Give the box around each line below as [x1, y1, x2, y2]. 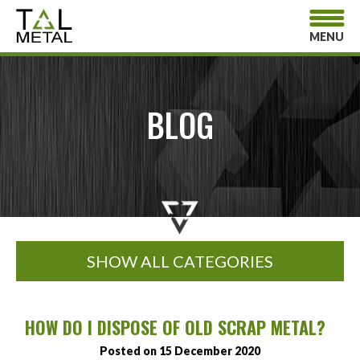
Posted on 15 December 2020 [100, 344, 260, 358]
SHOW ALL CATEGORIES [87, 252, 273, 271]
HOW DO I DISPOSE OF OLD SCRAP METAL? [25, 314, 335, 341]
